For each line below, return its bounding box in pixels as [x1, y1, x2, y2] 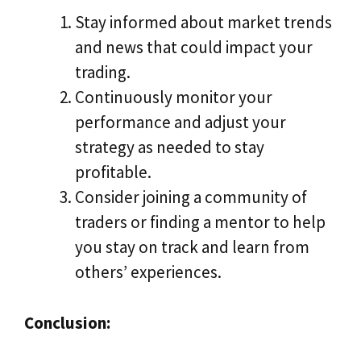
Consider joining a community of [75, 186, 307, 209]
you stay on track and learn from [75, 236, 309, 259]
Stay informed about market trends [75, 11, 332, 34]
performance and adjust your [75, 111, 286, 134]
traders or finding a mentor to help [75, 211, 326, 234]
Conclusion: [24, 311, 110, 334]
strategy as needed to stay [75, 136, 264, 159]
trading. [75, 61, 131, 84]
